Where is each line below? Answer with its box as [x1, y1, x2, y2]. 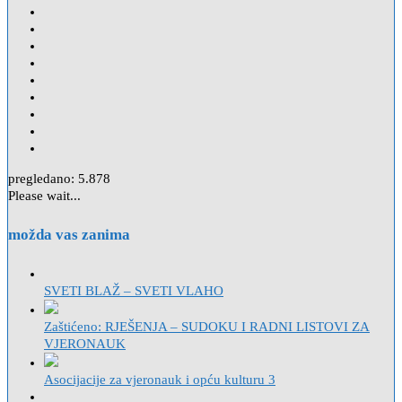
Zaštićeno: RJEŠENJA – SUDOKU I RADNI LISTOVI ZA [44, 319, 370, 334]
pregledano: [8, 171, 74, 187]
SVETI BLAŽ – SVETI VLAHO [44, 283, 223, 298]
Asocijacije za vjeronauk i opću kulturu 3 [44, 371, 275, 387]
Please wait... [8, 188, 81, 204]
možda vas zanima [8, 225, 130, 243]
